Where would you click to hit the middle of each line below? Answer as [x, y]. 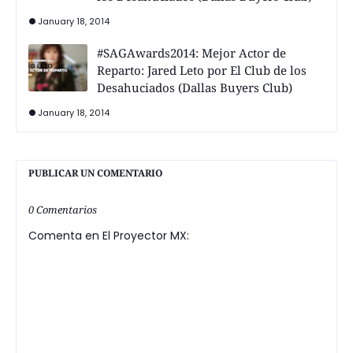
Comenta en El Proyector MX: [109, 236]
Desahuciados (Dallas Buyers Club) [195, 88]
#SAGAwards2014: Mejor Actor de [191, 53]
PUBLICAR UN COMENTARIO [95, 173]
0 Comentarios [63, 210]
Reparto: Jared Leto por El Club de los [202, 71]
